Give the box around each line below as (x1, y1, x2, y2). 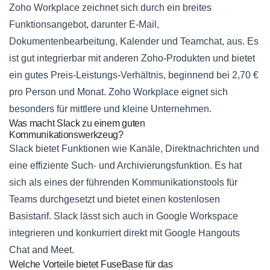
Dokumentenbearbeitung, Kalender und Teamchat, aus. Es (9, 36, 259, 47)
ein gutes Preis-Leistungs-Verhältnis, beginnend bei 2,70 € (9, 70, 259, 81)
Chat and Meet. (9, 245, 74, 256)
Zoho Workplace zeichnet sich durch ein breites (9, 2, 212, 13)
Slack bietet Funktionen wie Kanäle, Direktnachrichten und (9, 143, 259, 154)
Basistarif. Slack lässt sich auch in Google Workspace (9, 211, 238, 222)
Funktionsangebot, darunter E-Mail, (9, 19, 159, 30)
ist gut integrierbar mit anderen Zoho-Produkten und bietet (9, 53, 255, 64)
